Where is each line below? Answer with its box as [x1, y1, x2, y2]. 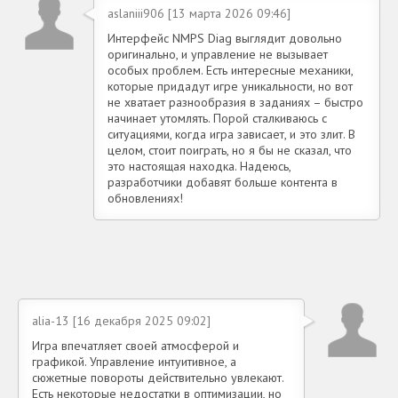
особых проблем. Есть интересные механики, [107, 61, 353, 78]
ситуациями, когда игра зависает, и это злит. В [107, 125, 355, 142]
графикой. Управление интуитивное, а [32, 353, 236, 370]
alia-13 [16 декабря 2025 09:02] [32, 312, 211, 329]
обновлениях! [107, 189, 183, 206]
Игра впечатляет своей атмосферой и [32, 337, 239, 354]
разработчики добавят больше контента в [107, 173, 338, 190]
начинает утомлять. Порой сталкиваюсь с [107, 109, 327, 126]
